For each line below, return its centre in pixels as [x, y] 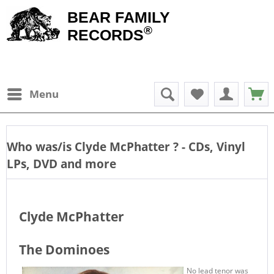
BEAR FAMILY [119, 17]
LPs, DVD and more [61, 164]
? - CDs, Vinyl [209, 146]
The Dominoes [64, 250]
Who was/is [41, 146]
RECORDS [106, 35]
